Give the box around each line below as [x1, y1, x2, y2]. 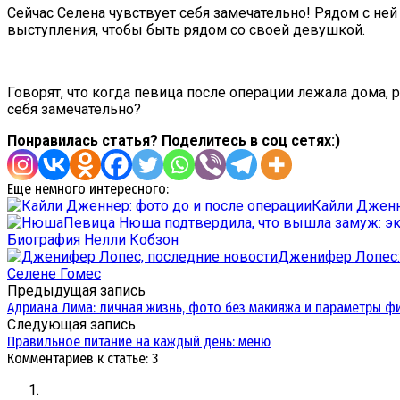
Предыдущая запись [7, 281, 146, 299]
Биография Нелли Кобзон [7, 230, 179, 248]
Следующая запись [7, 315, 136, 333]
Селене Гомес [7, 264, 101, 282]
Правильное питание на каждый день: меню [7, 332, 271, 350]
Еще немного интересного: [7, 179, 169, 197]
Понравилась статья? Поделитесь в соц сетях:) [7, 131, 340, 149]
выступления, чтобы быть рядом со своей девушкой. [7, 21, 365, 38]
